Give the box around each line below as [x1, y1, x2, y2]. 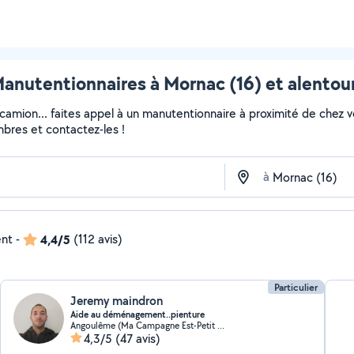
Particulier [273, 281, 318, 294]
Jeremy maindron [70, 292, 164, 309]
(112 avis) [73, 231, 122, 247]
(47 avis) [115, 330, 161, 347]
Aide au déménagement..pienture [70, 308, 205, 321]
